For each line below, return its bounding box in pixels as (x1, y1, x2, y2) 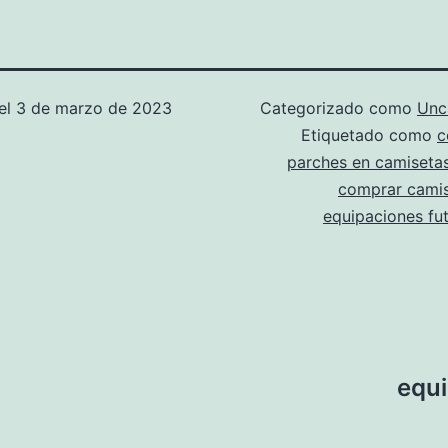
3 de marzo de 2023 (16, 97, 172, 118)
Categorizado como (260, 97, 417, 118)
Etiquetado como (301, 124, 437, 145)
